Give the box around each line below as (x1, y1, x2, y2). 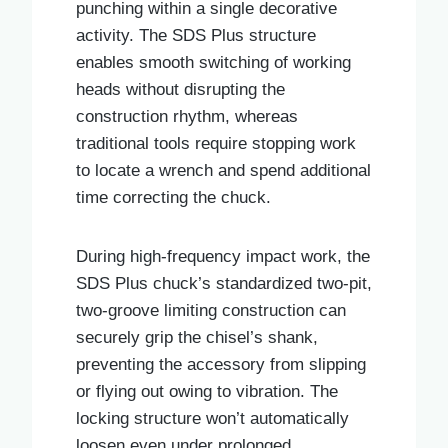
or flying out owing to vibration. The (76, 381, 338, 401)
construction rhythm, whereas (76, 106, 298, 126)
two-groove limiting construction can (76, 300, 346, 320)
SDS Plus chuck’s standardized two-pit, (76, 273, 372, 293)
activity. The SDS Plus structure (76, 25, 316, 45)
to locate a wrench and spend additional (76, 160, 371, 180)
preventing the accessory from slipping (76, 354, 366, 374)
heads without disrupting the (76, 79, 285, 99)
